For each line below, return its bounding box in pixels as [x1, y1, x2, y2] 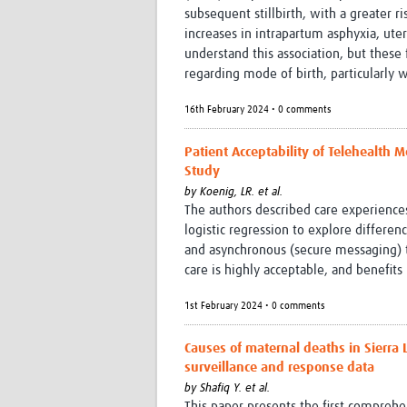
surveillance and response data [184, 361, 374, 375]
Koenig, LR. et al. [200, 186, 283, 199]
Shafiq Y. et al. [200, 382, 270, 395]
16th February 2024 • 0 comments [184, 104, 332, 115]
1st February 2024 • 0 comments [184, 301, 325, 312]
